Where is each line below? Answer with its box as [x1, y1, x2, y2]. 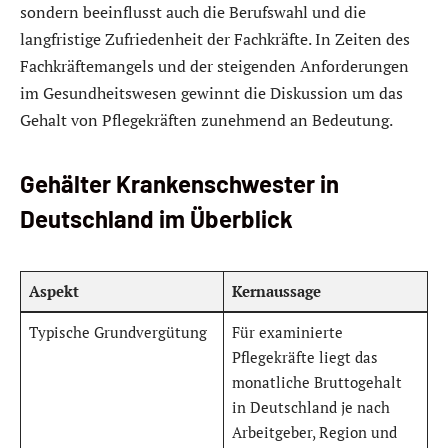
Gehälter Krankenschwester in [20, 169, 339, 199]
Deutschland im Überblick [20, 204, 293, 234]
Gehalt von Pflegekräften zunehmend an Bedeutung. [20, 108, 393, 131]
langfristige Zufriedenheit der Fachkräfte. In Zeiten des [20, 27, 410, 50]
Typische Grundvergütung [28, 322, 207, 343]
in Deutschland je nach [231, 397, 390, 418]
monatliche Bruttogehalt [231, 372, 402, 393]
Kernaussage [231, 281, 321, 302]
